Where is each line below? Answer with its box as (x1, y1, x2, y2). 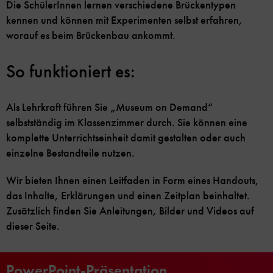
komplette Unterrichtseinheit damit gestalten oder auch (6, 131, 246, 145)
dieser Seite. (6, 219, 60, 233)
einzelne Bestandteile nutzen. (6, 146, 135, 160)
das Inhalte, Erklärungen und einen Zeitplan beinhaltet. (6, 189, 252, 203)
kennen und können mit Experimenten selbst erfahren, (6, 13, 243, 27)
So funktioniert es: (6, 60, 135, 83)
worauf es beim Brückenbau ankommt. (6, 29, 175, 43)
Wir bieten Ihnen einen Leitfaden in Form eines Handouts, (6, 174, 259, 188)
